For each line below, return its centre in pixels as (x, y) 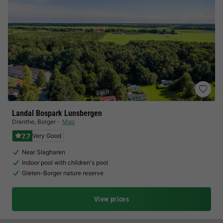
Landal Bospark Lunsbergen (57, 113)
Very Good (47, 136)
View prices (111, 199)
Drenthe (23, 122)
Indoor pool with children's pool (65, 163)
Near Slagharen (44, 152)
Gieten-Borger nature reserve (63, 173)
